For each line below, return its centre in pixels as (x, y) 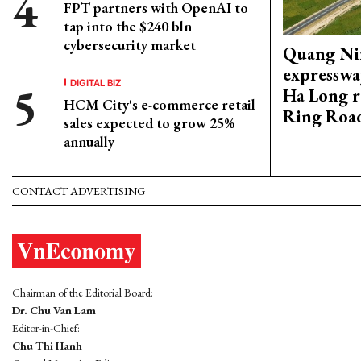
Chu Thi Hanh (47, 346)
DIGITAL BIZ (96, 82)
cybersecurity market (130, 45)
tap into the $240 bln (128, 26)
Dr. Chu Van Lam (54, 311)
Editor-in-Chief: (46, 328)
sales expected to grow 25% (149, 123)
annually (89, 141)
